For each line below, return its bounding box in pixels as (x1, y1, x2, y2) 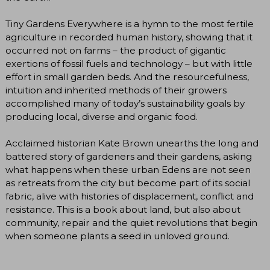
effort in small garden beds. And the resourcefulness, (5, 71, 249, 83)
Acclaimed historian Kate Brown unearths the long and (5, 137, 259, 149)
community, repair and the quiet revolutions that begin (5, 217, 257, 229)
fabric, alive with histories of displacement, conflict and (5, 190, 254, 202)
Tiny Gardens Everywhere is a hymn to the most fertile (5, 18, 254, 30)
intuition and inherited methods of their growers (5, 84, 227, 96)
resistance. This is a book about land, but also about (5, 204, 240, 216)
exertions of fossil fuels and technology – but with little (5, 58, 253, 70)
